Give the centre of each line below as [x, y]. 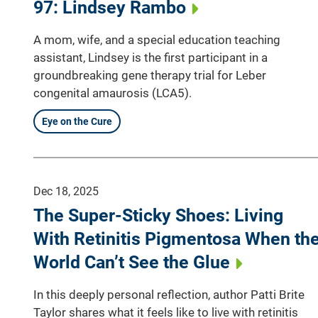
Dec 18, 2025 [66, 191]
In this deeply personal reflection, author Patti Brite [169, 294]
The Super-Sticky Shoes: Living [158, 215]
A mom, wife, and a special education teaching [157, 39]
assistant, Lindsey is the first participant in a [150, 57]
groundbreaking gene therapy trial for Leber [150, 75]
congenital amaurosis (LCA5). [113, 93]
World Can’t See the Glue [132, 262]
